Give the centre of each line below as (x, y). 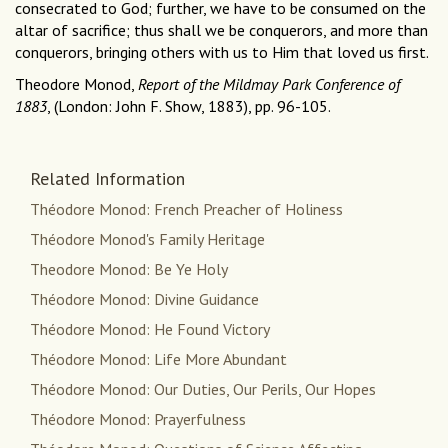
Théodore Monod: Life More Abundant (158, 359)
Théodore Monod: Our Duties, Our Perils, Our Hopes (203, 389)
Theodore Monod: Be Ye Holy (129, 269)
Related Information (107, 179)
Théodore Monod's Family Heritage (147, 239)
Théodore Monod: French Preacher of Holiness (186, 209)
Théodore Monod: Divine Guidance (144, 299)
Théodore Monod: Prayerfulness (138, 419)
